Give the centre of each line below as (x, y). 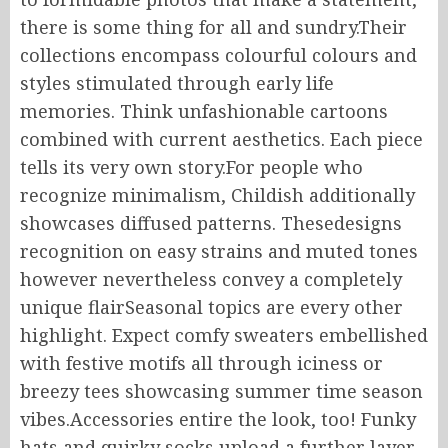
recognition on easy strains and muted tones (219, 251)
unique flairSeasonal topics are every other (211, 307)
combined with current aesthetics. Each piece (221, 139)
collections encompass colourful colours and (218, 55)
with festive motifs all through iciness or (201, 363)
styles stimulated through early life (177, 83)
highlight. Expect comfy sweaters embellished (224, 335)
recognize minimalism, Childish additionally (217, 195)
